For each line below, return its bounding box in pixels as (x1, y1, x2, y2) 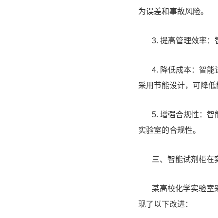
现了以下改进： (138, 200, 193, 208)
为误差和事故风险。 (138, 7, 208, 16)
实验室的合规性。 (138, 126, 200, 134)
